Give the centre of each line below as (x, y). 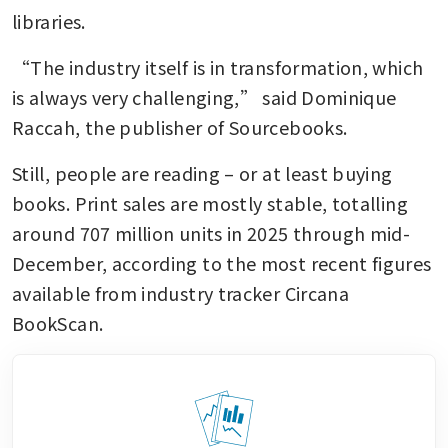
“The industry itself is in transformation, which (218, 66)
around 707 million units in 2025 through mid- (211, 232)
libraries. (49, 20)
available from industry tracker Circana (181, 292)
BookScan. (60, 322)
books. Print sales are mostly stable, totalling (210, 202)
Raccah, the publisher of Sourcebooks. (180, 126)
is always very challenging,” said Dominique (204, 96)
